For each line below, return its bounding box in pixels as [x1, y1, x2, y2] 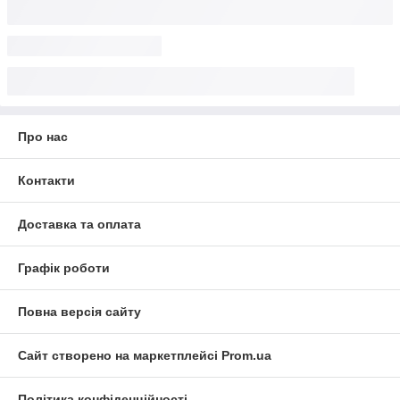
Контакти [18, 173, 75, 187]
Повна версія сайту [18, 304, 141, 319]
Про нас [18, 129, 68, 144]
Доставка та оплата [18, 217, 141, 231]
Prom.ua [221, 348, 271, 362]
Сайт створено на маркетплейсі [18, 348, 221, 362]
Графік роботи [18, 261, 110, 275]
